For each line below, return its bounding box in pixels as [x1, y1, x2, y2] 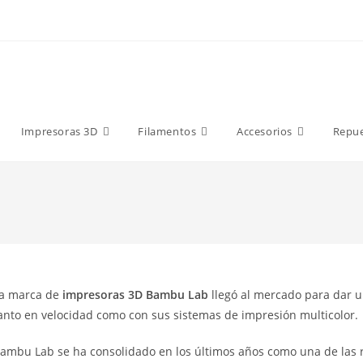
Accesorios [236, 124, 293, 139]
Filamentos [138, 124, 197, 139]
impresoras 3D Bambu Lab [62, 287, 208, 302]
